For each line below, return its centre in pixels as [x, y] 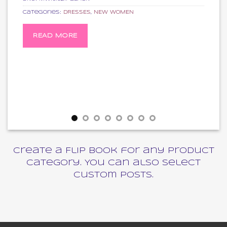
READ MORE [55, 35]
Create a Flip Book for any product [113, 150]
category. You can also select [113, 163]
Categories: [43, 13]
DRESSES [77, 13]
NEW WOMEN [114, 13]
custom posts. [113, 175]
